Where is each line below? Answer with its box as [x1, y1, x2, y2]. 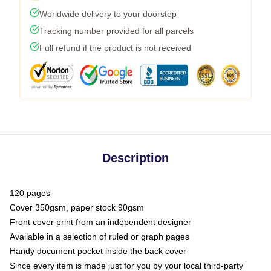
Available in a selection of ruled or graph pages [10, 232, 189, 241]
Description [102, 151, 169, 165]
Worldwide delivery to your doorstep [39, 9, 177, 19]
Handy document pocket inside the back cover [10, 246, 186, 256]
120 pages [10, 188, 50, 198]
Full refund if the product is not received [39, 43, 191, 53]
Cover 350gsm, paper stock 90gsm [10, 203, 144, 212]
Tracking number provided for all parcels [39, 26, 194, 36]
